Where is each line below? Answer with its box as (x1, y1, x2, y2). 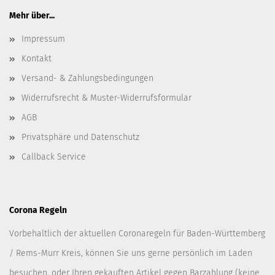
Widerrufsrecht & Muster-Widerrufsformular (21, 93, 192, 103)
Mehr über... (9, 10, 55, 21)
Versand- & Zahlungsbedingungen (21, 73, 153, 83)
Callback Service (21, 152, 86, 162)
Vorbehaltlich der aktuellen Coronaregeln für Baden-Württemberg (9, 228, 265, 239)
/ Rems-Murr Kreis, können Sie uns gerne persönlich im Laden (9, 248, 252, 258)
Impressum (21, 34, 65, 44)
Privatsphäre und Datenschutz (21, 132, 139, 142)
